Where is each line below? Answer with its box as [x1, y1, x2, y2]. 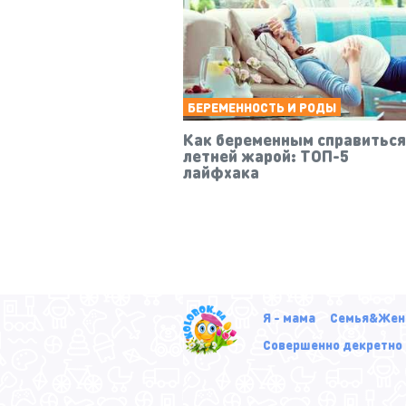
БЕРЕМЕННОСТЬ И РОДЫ [188, 98, 336, 115]
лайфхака [183, 160, 259, 182]
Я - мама [262, 308, 315, 325]
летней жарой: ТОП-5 [183, 144, 349, 166]
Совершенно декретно [262, 335, 402, 353]
